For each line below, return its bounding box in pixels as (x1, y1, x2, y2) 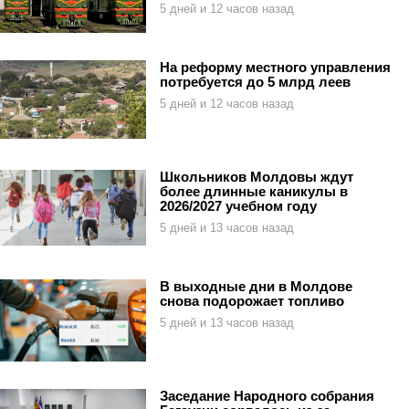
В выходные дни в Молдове (160, 278, 352, 295)
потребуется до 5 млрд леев (160, 74, 351, 90)
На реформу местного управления (160, 59, 391, 76)
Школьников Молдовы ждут (160, 169, 353, 185)
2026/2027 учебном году (160, 198, 317, 215)
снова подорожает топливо (160, 293, 344, 309)
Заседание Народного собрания (160, 388, 374, 404)
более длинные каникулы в (160, 184, 348, 200)
